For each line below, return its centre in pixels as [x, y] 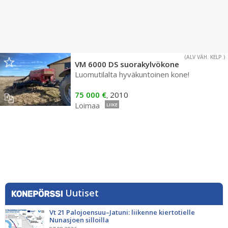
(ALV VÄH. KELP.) [205, 57]
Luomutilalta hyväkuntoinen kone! [132, 74]
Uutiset [82, 193]
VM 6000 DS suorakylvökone [127, 64]
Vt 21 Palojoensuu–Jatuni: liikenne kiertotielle [122, 212]
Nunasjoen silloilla [79, 220]
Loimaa [87, 105]
